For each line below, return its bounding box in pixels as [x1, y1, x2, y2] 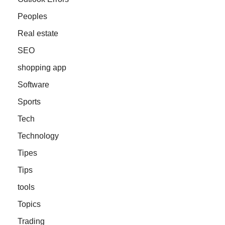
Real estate [18, 29, 58, 38]
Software [18, 80, 49, 89]
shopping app [18, 63, 66, 72]
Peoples [18, 12, 47, 21]
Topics [18, 199, 41, 208]
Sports [18, 97, 41, 106]
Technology [18, 131, 59, 140]
